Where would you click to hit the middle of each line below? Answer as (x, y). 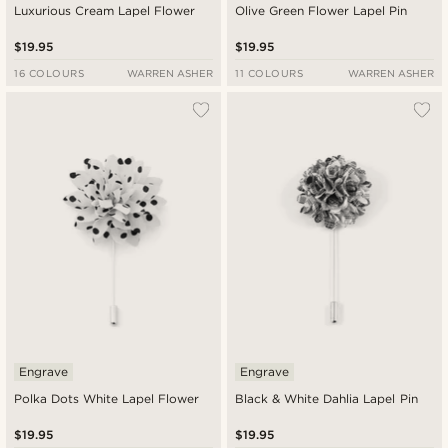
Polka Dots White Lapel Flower (107, 399)
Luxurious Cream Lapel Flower (105, 11)
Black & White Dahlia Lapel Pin (326, 399)
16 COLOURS (49, 73)
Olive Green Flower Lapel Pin (321, 11)
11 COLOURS (269, 73)
